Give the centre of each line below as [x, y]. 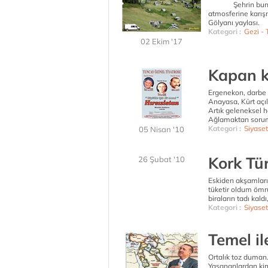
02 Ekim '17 [162, 41]
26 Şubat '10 [162, 159]
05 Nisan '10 [162, 129]
